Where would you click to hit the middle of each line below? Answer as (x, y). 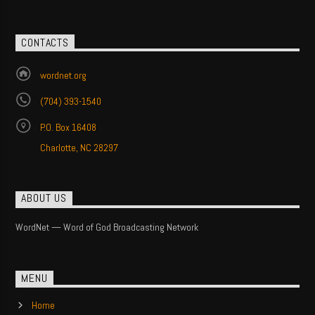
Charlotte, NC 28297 (79, 147)
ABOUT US (44, 198)
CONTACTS (45, 43)
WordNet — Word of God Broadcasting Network (107, 227)
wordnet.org (63, 75)
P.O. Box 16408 (68, 127)
